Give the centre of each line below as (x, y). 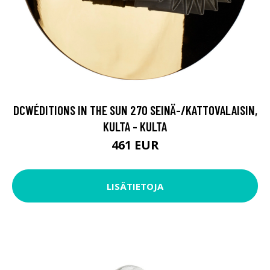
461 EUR (135, 145)
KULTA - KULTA (135, 127)
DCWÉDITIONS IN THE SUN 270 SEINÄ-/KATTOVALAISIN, (135, 110)
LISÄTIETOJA (135, 186)
